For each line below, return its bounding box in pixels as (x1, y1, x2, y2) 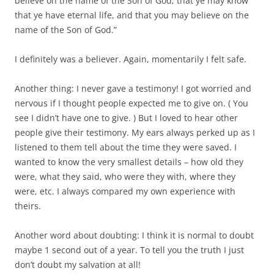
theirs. (15, 200, 41, 212)
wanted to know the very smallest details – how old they (15, 156, 243, 168)
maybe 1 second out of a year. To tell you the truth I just (15, 244, 244, 256)
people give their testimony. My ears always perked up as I (15, 127, 255, 139)
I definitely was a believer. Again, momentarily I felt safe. (15, 53, 246, 65)
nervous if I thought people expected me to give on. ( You (15, 97, 248, 109)
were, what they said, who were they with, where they (15, 171, 235, 183)
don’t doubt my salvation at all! (15, 259, 141, 271)
